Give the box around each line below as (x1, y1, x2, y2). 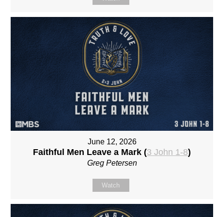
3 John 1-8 (147, 147, 188, 157)
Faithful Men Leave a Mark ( (33, 147, 147, 157)
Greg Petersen (87, 159, 137, 168)
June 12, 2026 (87, 138, 137, 146)
